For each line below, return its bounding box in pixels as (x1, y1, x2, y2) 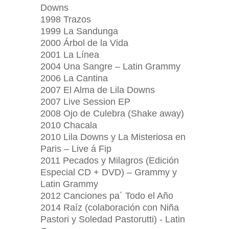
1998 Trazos (40, 14, 91, 25)
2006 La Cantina (40, 73, 108, 83)
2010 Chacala (40, 120, 97, 130)
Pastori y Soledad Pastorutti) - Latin (40, 214, 185, 224)
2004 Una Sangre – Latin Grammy (40, 61, 180, 72)
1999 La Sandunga (40, 26, 118, 36)
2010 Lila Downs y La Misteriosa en (40, 132, 186, 142)
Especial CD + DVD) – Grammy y (40, 167, 177, 177)
